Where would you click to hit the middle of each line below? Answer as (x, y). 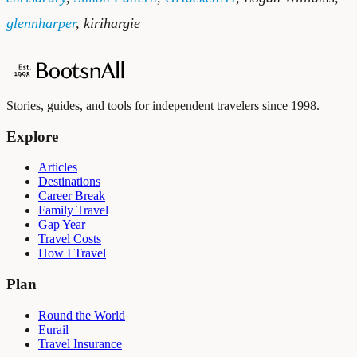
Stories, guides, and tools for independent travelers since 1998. (163, 105)
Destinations (69, 182)
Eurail (53, 329)
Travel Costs (70, 239)
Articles (58, 167)
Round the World (82, 315)
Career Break (72, 196)
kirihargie (112, 23)
